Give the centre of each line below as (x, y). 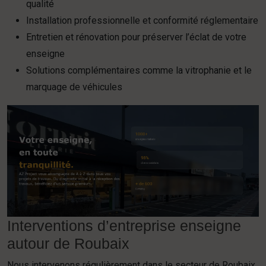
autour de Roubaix (68, 243)
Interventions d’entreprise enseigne (124, 225)
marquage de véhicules (74, 87)
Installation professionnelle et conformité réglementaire (142, 20)
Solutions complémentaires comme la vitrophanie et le (139, 70)
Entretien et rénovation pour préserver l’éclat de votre (136, 37)
